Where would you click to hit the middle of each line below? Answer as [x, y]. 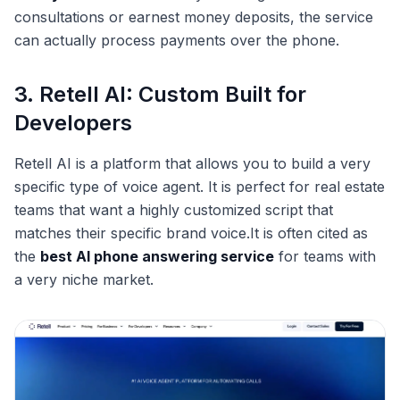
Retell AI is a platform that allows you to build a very [192, 163]
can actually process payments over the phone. [177, 40]
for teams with [325, 256]
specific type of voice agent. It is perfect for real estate [200, 186]
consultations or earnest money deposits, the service [194, 17]
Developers [73, 122]
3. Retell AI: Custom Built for [160, 94]
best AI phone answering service [157, 256]
